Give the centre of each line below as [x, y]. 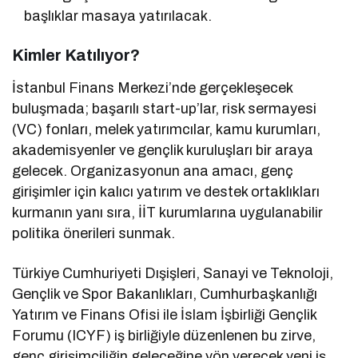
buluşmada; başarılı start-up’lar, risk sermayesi [165, 108]
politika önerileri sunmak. [94, 233]
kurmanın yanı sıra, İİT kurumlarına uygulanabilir [168, 212]
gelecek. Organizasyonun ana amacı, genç [153, 171]
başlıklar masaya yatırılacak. [118, 16]
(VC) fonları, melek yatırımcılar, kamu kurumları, [167, 129]
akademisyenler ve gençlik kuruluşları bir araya [163, 150]
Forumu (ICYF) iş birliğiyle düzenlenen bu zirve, [164, 335]
